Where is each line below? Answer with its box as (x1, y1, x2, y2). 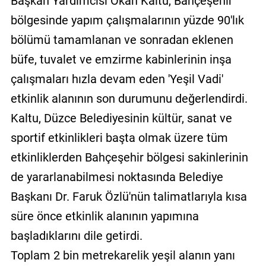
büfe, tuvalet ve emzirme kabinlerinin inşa (10, 52, 232, 66)
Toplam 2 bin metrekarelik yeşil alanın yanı (10, 248, 235, 262)
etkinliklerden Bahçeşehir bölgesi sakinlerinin (10, 150, 248, 164)
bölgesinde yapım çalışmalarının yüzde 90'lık (10, 12, 244, 27)
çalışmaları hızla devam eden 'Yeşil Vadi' (10, 71, 223, 86)
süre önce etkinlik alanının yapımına (10, 208, 199, 223)
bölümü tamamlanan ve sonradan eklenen (10, 32, 233, 47)
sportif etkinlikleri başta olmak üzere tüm (10, 130, 228, 145)
